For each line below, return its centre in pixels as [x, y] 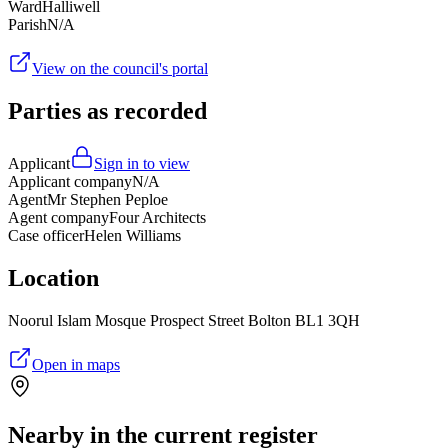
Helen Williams [132, 236]
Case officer [46, 236]
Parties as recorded [107, 111]
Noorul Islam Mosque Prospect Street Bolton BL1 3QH [184, 321]
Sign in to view [142, 164]
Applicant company [70, 182]
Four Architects [157, 218]
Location [53, 278]
